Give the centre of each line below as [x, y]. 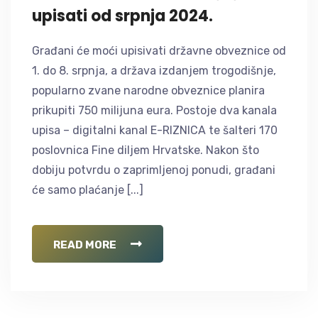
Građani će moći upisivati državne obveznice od [159, 50]
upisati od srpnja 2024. [122, 16]
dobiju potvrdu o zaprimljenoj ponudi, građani [154, 170]
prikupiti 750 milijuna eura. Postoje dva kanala [154, 110]
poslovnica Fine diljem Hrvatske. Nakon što [146, 150]
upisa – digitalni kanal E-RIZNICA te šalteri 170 [155, 130]
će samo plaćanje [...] [88, 190]
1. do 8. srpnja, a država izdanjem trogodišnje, [154, 70]
